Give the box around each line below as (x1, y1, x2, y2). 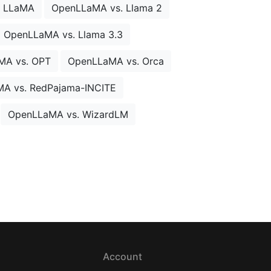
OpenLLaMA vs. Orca (67, 55, 164, 68)
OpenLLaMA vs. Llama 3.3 (4, 28, 123, 41)
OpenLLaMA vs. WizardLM (8, 108, 128, 121)
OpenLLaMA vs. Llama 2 (51, 2, 162, 15)
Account (103, 250, 143, 263)
